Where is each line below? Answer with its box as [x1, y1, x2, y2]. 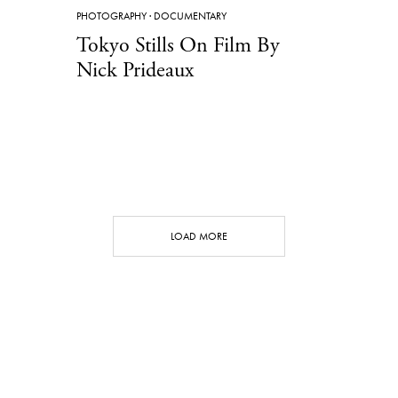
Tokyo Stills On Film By [76, 31, 280, 59]
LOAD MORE [171, 228, 227, 243]
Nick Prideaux [76, 56, 194, 84]
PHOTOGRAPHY [76, 8, 147, 23]
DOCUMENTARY [154, 8, 227, 23]
